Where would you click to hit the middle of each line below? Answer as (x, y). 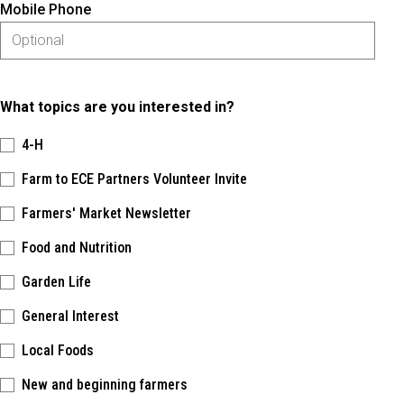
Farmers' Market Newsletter (106, 213)
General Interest (70, 316)
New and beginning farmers (105, 384)
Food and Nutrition (77, 247)
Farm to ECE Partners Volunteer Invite (134, 179)
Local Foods (58, 350)
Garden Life (56, 281)
